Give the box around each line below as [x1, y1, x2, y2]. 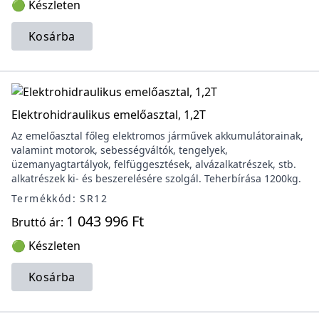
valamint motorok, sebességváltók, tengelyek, [11, 143, 228, 157]
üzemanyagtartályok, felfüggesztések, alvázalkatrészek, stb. [11, 157, 296, 171]
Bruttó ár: [11, 214, 66, 230]
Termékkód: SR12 [11, 192, 108, 205]
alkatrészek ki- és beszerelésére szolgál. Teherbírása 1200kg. [11, 172, 301, 185]
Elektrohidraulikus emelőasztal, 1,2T [11, 107, 206, 122]
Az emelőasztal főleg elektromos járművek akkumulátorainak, [11, 129, 303, 142]
